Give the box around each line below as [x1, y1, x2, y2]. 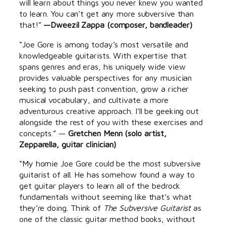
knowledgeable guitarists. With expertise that [19, 50, 187, 60]
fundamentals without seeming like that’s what [19, 191, 192, 201]
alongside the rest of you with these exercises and [19, 117, 203, 127]
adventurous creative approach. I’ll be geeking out [19, 105, 199, 116]
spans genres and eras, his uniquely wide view [19, 61, 186, 71]
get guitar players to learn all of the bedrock [19, 180, 181, 190]
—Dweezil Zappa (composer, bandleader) [43, 20, 193, 30]
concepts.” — [19, 128, 68, 138]
